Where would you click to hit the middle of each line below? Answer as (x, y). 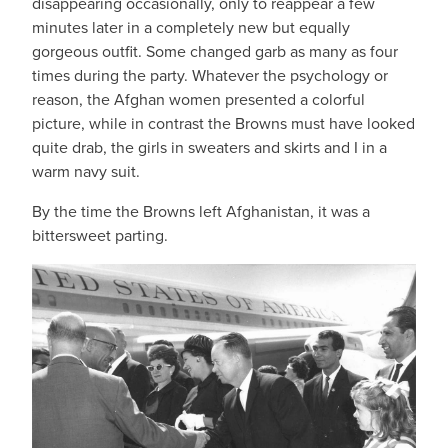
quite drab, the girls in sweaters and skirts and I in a (209, 148)
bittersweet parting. (100, 236)
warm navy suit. (86, 172)
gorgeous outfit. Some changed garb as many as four (215, 52)
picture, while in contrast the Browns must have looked (223, 124)
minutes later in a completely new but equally (191, 28)
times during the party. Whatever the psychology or (210, 76)
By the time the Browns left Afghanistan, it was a (201, 212)
